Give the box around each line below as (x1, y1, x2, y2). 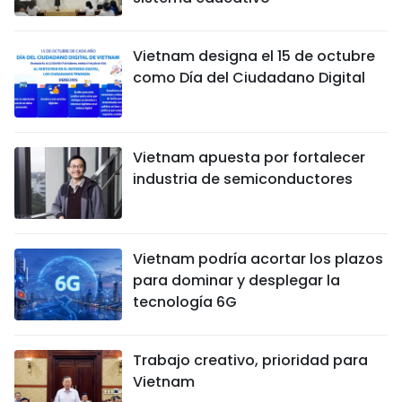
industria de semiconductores (133, 168, 353, 189)
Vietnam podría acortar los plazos (133, 248, 383, 269)
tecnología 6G (133, 291, 237, 312)
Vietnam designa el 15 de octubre (133, 45, 375, 66)
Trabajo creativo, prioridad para (133, 349, 368, 371)
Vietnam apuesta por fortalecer (133, 146, 365, 168)
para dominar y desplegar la (133, 269, 340, 291)
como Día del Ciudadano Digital (133, 66, 365, 88)
